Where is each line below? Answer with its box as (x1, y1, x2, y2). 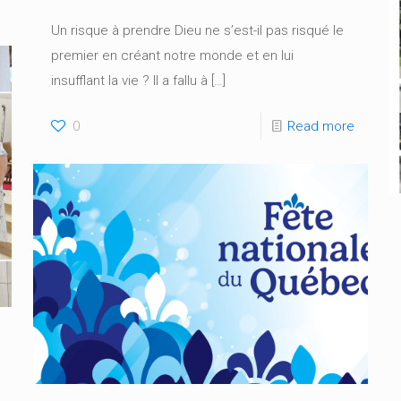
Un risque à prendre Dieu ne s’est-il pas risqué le (50, 21, 344, 38)
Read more (287, 117, 355, 134)
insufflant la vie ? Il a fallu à (50, 72, 208, 89)
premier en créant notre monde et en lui (50, 47, 294, 64)
